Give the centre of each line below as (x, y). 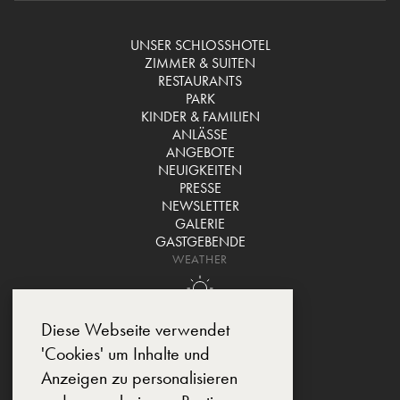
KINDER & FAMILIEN (200, 116)
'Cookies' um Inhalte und (125, 354)
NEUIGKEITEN (200, 170)
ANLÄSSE (200, 134)
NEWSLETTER (200, 205)
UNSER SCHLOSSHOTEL (200, 45)
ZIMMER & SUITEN (200, 62)
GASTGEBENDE (200, 241)
